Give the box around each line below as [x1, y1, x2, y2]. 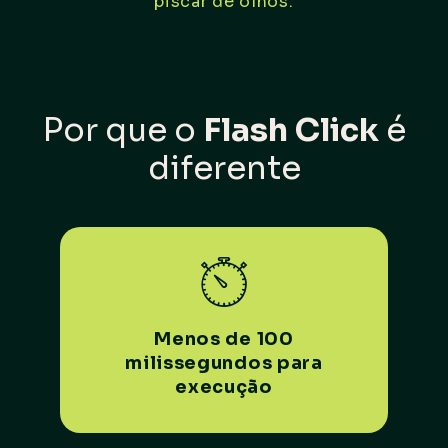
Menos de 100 [154, 327, 294, 350]
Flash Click [202, 109, 379, 150]
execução [175, 375, 273, 398]
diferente [147, 147, 301, 188]
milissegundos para [125, 351, 323, 374]
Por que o [42, 109, 203, 150]
